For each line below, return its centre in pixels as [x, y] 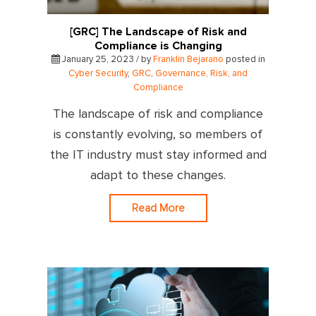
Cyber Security [98, 73]
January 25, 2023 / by [106, 59]
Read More [158, 208]
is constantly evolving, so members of [158, 134]
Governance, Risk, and [201, 73]
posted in [244, 59]
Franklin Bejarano [188, 59]
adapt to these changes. [158, 175]
